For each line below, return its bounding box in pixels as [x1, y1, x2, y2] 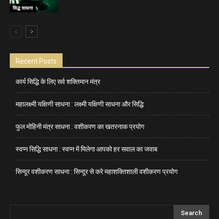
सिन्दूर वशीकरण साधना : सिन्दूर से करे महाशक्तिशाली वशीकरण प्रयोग [16, 168, 177, 176]
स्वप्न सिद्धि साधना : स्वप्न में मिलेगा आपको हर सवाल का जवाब [16, 145, 157, 153]
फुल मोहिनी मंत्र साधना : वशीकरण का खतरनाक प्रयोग [16, 123, 144, 131]
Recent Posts [16, 57, 57, 66]
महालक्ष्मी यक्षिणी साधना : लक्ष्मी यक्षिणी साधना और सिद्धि [16, 100, 144, 109]
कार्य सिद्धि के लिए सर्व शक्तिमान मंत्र [16, 78, 100, 86]
